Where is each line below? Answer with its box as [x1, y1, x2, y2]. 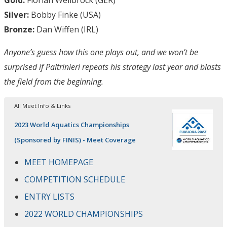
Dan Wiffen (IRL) [36, 23, 98, 35]
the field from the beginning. [4, 75, 103, 87]
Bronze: [4, 23, 36, 35]
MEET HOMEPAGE [24, 156, 93, 168]
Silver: [4, 9, 31, 20]
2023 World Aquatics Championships [14, 120, 129, 129]
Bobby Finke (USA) [31, 9, 101, 20]
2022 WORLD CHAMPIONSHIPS [24, 208, 143, 219]
